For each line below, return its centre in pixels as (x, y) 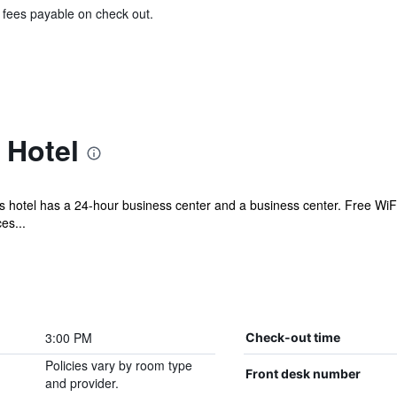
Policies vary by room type (118, 365)
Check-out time (292, 337)
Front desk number (303, 374)
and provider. (82, 383)
